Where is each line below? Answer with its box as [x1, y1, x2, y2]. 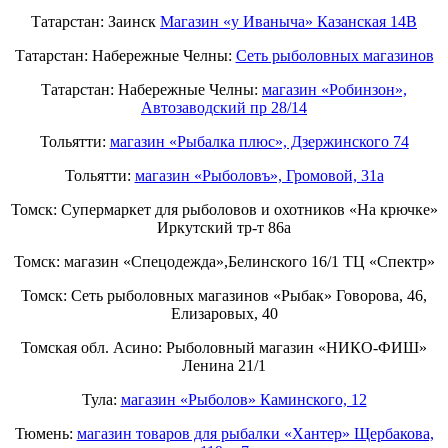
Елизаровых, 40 [170, 305, 278, 323]
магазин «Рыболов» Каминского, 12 [120, 391, 367, 409]
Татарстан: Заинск [31, 13, 160, 31]
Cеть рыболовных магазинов [235, 47, 434, 65]
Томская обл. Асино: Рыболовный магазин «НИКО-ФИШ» [21, 339, 427, 357]
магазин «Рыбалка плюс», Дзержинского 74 [109, 133, 409, 151]
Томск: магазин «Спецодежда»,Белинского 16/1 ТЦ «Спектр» [13, 253, 435, 271]
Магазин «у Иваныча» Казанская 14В [160, 13, 417, 31]
